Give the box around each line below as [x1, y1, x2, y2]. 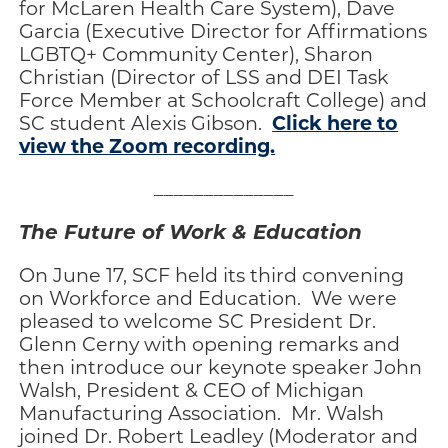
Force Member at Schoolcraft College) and [19, 86, 428, 112]
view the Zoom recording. [19, 131, 276, 158]
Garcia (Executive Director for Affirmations [19, 17, 428, 43]
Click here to [272, 108, 399, 135]
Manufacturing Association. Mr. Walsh [19, 399, 385, 425]
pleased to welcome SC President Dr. [19, 307, 377, 333]
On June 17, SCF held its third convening [19, 261, 405, 287]
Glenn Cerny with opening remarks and [19, 330, 401, 356]
